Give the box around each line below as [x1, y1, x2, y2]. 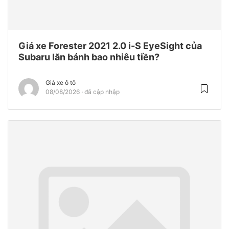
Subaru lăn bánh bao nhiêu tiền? [18, 51, 159, 62]
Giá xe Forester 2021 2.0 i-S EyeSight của [18, 40, 202, 51]
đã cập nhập [84, 87, 120, 96]
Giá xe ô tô [45, 78, 76, 86]
